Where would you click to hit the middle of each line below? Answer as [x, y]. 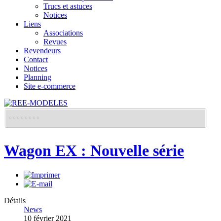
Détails [15, 200]
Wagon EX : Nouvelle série [94, 151]
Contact [36, 59]
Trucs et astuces [68, 6]
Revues [55, 42]
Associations [63, 33]
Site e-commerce [50, 86]
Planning [37, 77]
